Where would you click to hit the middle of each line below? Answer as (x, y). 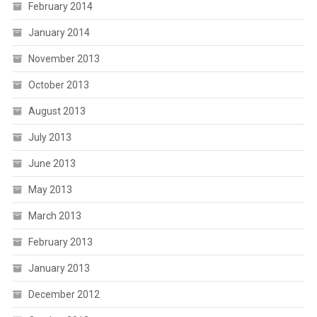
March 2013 (54, 216)
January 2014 (59, 33)
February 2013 (60, 242)
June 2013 (52, 163)
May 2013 (50, 190)
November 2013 (64, 59)
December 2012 (64, 294)
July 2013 (50, 137)
